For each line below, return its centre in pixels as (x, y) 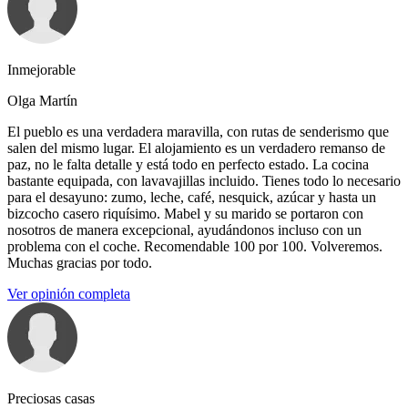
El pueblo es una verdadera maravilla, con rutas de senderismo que (198, 132)
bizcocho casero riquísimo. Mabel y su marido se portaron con (185, 214)
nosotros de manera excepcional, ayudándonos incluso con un (184, 230)
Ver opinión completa (69, 294)
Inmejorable (41, 70)
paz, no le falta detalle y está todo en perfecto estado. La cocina (188, 165)
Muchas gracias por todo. (80, 263)
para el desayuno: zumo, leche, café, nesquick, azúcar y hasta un (192, 198)
